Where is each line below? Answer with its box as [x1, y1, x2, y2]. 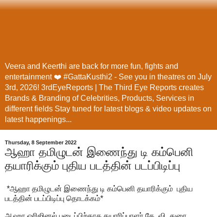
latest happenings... [5, 115, 72, 124]
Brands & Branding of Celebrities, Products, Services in [5, 94, 194, 103]
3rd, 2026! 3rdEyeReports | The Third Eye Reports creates [5, 83, 204, 92]
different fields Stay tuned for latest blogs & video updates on [5, 105, 212, 113]
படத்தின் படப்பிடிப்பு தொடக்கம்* [5, 194, 103, 202]
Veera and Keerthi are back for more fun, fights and [5, 62, 178, 71]
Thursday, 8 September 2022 [5, 139, 77, 146]
